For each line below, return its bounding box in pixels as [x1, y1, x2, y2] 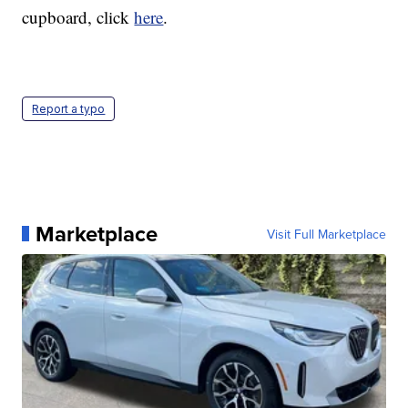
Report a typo [32, 101, 106, 116]
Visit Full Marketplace [266, 224, 386, 243]
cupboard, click [22, 5, 135, 28]
